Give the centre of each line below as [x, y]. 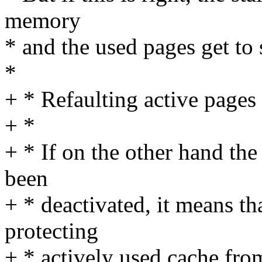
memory [43, 20]
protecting [51, 231]
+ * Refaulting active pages [130, 99]
